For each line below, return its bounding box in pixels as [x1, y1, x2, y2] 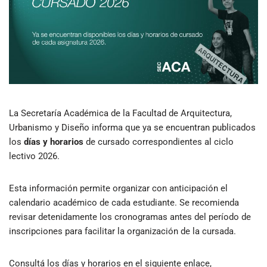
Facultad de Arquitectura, [132, 108, 232, 119]
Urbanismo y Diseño [9, 122, 89, 133]
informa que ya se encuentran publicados [89, 122, 256, 133]
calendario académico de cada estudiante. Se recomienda [9, 197, 239, 209]
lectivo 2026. [9, 151, 60, 162]
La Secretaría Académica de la [9, 108, 132, 119]
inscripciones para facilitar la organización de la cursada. [9, 226, 236, 237]
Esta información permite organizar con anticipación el [9, 183, 228, 194]
